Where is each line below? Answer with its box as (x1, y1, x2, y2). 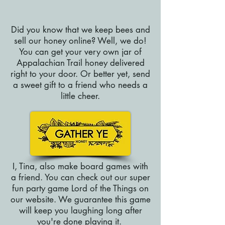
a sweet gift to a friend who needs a (13, 79, 148, 90)
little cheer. (61, 90, 100, 101)
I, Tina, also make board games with (13, 161, 148, 172)
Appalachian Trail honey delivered (16, 57, 145, 68)
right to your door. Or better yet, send (11, 68, 150, 79)
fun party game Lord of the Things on (12, 183, 149, 194)
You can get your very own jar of (19, 46, 142, 57)
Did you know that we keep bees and (11, 24, 150, 35)
